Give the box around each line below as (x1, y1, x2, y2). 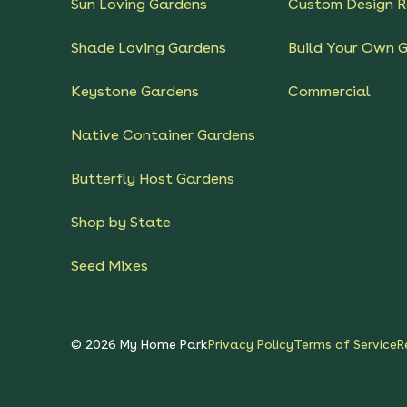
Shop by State (71, 213, 171, 231)
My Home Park (116, 336, 208, 352)
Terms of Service (293, 336, 397, 352)
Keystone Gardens (71, 82, 199, 100)
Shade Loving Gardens (71, 38, 226, 56)
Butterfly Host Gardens (71, 169, 234, 187)
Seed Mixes (71, 256, 148, 274)
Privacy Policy (208, 336, 293, 352)
